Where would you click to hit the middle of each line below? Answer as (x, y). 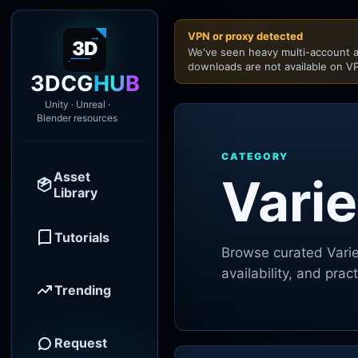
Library (75, 193)
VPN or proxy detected (245, 36)
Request (81, 343)
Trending (83, 290)
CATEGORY (255, 156)
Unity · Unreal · (77, 104)
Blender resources (77, 118)
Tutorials (82, 237)
